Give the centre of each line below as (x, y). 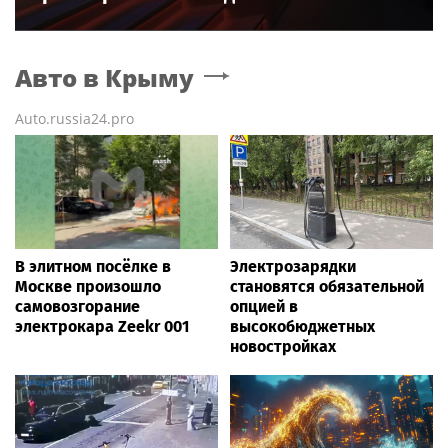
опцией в (264, 307)
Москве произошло (88, 287)
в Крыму (138, 77)
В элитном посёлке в (93, 267)
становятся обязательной (327, 287)
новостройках (283, 347)
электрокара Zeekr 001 (102, 327)
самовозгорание (77, 307)
